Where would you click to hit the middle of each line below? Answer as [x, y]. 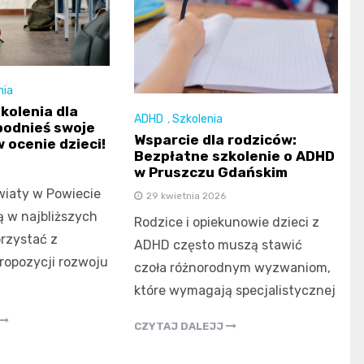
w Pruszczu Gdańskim [211, 172]
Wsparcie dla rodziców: [216, 139]
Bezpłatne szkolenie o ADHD [235, 156]
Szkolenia [198, 119]
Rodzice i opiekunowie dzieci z [227, 222]
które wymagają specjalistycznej [235, 290]
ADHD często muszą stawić [219, 245]
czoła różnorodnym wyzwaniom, [233, 267]
